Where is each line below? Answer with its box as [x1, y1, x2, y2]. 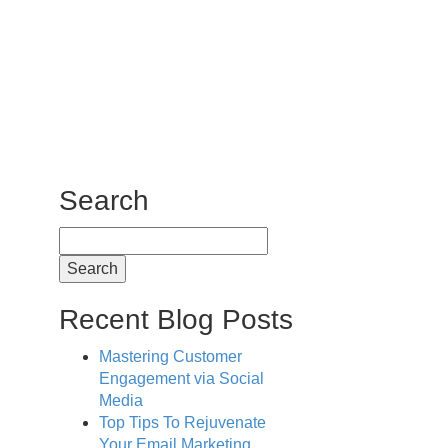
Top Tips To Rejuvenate [98, 414, 266, 431]
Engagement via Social [98, 370, 264, 387]
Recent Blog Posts [58, 304, 293, 335]
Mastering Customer [98, 348, 242, 365]
